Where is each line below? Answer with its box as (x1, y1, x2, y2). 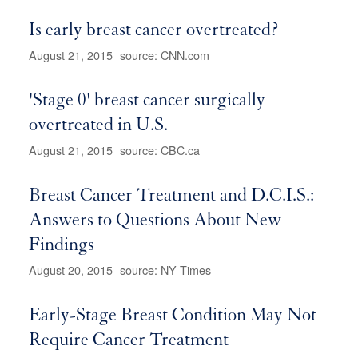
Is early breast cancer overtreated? (29, 22, 280, 42)
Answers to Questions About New (29, 213, 281, 233)
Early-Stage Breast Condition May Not (29, 308, 316, 328)
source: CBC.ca (120, 141, 200, 159)
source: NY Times (120, 261, 211, 279)
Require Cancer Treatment (29, 332, 229, 352)
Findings (29, 237, 94, 257)
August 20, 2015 (29, 261, 116, 279)
